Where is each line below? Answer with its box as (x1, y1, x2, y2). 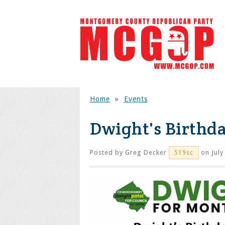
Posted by (90, 149, 125, 156)
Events (124, 95, 148, 103)
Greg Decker (125, 149, 167, 156)
